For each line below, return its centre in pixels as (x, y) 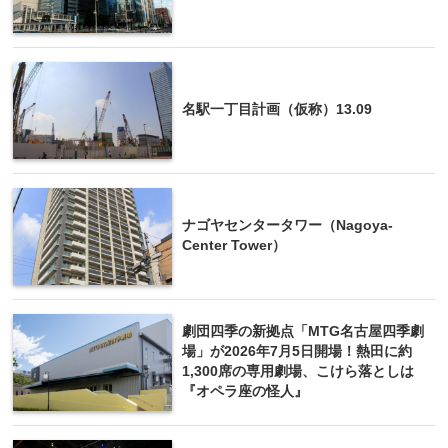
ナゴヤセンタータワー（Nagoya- (287, 226)
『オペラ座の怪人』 (245, 392)
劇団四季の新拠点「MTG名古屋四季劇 (303, 332)
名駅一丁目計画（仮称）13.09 (277, 110)
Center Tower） (234, 246)
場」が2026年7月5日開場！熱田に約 (297, 352)
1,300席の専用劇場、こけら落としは (298, 372)
